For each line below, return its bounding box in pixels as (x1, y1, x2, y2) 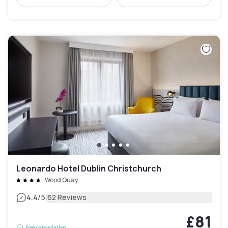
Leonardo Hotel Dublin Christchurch (16, 163, 161, 174)
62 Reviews (47, 192, 87, 202)
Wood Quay (45, 176, 78, 184)
